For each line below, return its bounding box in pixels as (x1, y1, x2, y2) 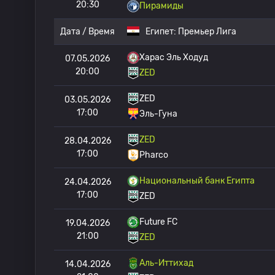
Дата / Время (60, 26, 115, 37)
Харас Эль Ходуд (139, 52, 208, 63)
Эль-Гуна (139, 109, 177, 119)
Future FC (139, 217, 177, 227)
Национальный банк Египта (139, 176, 255, 186)
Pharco (139, 150, 168, 160)
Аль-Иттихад (139, 258, 193, 268)
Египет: (145, 26, 178, 37)
